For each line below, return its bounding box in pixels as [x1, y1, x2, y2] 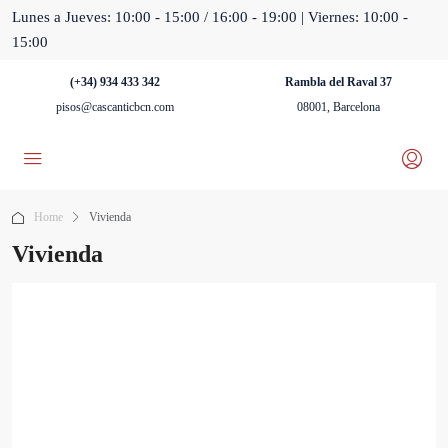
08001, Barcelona [297, 100, 381, 114]
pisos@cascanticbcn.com [55, 100, 174, 114]
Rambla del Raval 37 [285, 75, 393, 89]
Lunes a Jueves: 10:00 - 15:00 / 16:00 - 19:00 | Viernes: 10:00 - [12, 8, 408, 26]
